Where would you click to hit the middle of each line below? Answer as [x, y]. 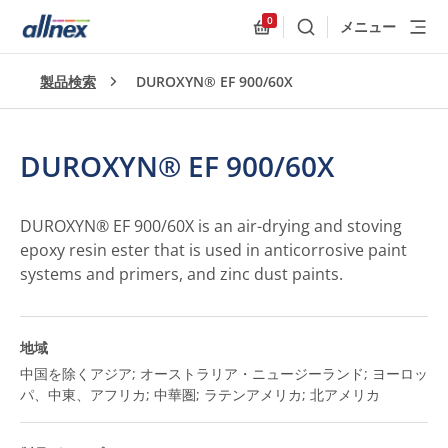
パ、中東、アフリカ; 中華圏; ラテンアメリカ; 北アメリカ [200, 394]
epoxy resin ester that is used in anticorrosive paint [213, 250]
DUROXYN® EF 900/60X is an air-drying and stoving [211, 226]
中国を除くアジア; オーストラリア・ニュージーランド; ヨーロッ [224, 373]
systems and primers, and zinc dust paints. [181, 274]
